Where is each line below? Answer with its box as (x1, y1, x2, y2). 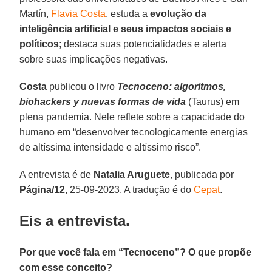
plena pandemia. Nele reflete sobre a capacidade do (19, 111, 245, 122)
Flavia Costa (51, 8, 106, 19)
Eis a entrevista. (19, 212, 131, 229)
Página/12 (19, 184, 66, 195)
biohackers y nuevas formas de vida (19, 96, 186, 107)
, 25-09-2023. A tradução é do (65, 184, 194, 195)
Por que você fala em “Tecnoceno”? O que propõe (19, 246, 252, 257)
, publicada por (170, 169, 234, 180)
